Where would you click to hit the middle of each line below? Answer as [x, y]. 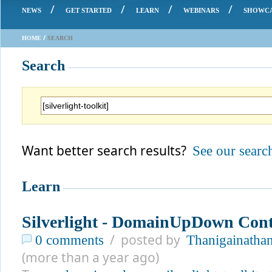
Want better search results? [107, 151]
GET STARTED [89, 10]
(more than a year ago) [90, 257]
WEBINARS [201, 10]
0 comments [70, 240]
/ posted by [145, 240]
